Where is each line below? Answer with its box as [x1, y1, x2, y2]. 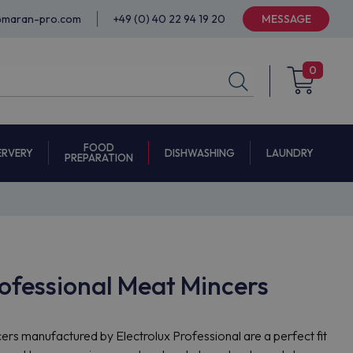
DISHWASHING [165, 146, 235, 159]
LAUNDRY [266, 147, 314, 159]
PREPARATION [65, 151, 133, 164]
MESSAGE [261, 12, 311, 26]
